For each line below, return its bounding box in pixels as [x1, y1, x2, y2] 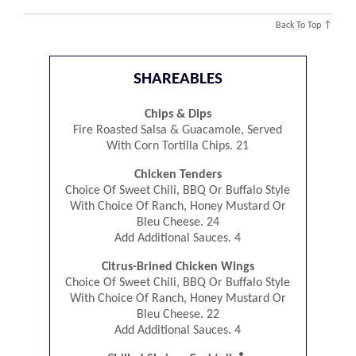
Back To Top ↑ [276, 21, 333, 31]
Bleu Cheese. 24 [136, 215, 219, 229]
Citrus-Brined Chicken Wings [101, 260, 254, 273]
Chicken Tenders [133, 168, 222, 181]
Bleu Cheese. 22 [136, 308, 219, 321]
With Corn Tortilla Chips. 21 [106, 139, 250, 153]
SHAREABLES [133, 70, 222, 87]
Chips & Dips [144, 107, 211, 121]
